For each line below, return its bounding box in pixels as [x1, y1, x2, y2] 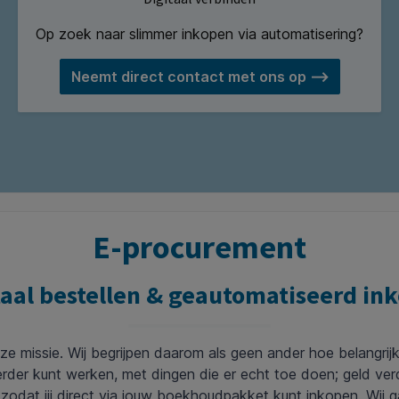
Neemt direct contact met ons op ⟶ [70, 68, 329, 85]
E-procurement [93, 227, 306, 267]
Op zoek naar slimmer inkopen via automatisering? [36, 25, 363, 43]
